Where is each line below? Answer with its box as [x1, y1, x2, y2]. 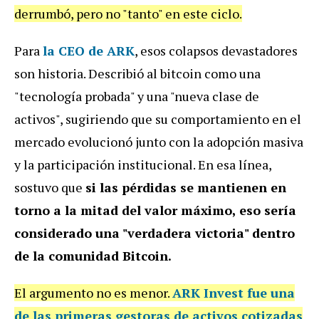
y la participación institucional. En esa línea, [14, 156, 271, 174]
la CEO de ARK [43, 42, 135, 60]
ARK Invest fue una [172, 284, 295, 302]
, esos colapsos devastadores [135, 42, 298, 60]
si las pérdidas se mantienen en [85, 179, 286, 197]
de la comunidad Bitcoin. [14, 247, 172, 265]
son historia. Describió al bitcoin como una [14, 65, 261, 83]
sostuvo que [14, 179, 85, 197]
